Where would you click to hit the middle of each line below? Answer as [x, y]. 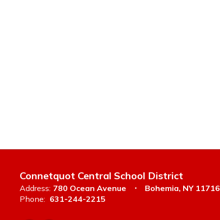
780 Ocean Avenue [90, 188]
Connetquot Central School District [101, 176]
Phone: [32, 199]
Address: [35, 188]
